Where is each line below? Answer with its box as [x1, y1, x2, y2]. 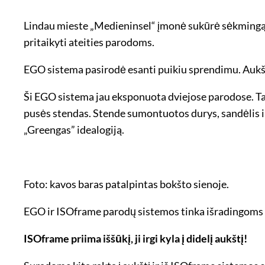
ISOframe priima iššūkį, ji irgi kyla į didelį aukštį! [24, 231, 247, 245]
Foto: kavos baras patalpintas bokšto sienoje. [24, 177, 229, 190]
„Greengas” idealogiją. [24, 122, 124, 136]
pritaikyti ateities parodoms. [24, 35, 154, 49]
